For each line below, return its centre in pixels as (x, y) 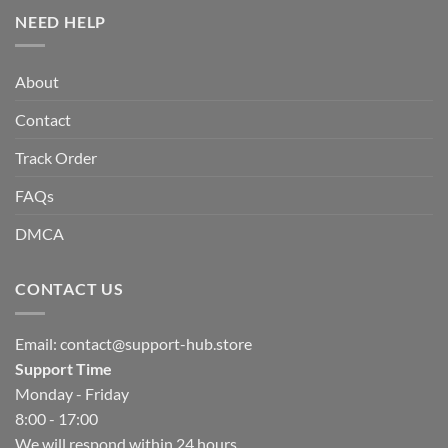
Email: (37, 343)
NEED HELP (61, 21)
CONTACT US (69, 289)
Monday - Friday (72, 393)
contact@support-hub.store (156, 343)
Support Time (63, 368)
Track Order (56, 158)
